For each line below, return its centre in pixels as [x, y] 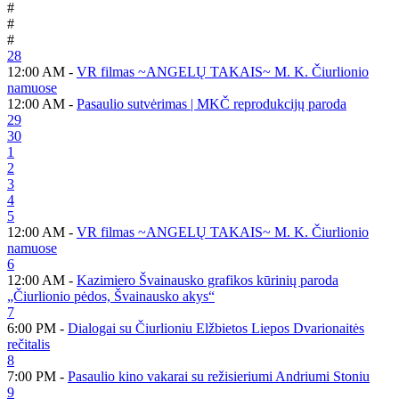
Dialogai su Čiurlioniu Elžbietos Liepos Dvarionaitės [216, 328]
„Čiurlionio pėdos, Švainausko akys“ [111, 296]
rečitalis [28, 344]
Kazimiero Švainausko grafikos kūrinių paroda [208, 280]
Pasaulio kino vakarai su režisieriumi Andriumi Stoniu [219, 376]
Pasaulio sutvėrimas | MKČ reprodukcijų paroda [212, 103]
